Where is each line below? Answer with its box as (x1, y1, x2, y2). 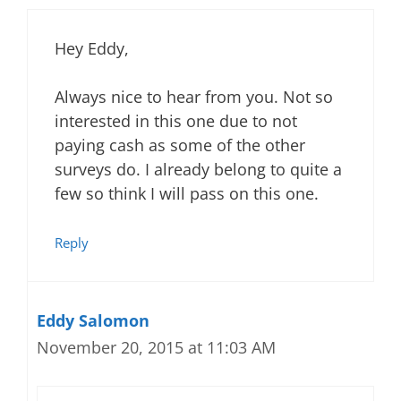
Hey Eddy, (55, 38, 129, 59)
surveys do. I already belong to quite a (55, 158, 342, 180)
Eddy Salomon (37, 310, 149, 331)
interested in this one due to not (55, 110, 297, 132)
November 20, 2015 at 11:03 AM (37, 337, 276, 358)
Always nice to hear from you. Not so (55, 86, 333, 107)
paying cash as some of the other (55, 134, 305, 156)
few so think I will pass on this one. (55, 183, 319, 204)
